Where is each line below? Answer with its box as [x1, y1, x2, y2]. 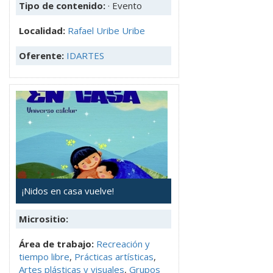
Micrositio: [19, 213, 68, 225]
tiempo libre [19, 250, 69, 263]
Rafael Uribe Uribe [68, 24, 145, 37]
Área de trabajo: [19, 238, 94, 250]
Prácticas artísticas [74, 250, 154, 263]
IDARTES [66, 49, 104, 62]
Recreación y [96, 238, 150, 250]
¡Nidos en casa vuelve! [22, 185, 114, 197]
